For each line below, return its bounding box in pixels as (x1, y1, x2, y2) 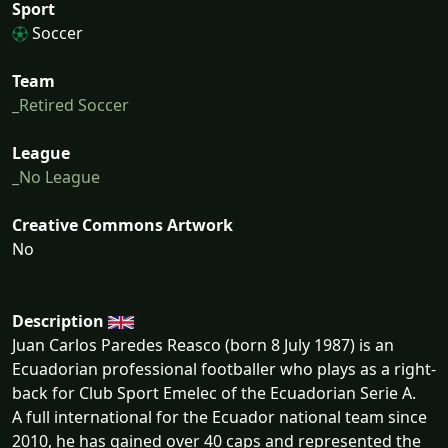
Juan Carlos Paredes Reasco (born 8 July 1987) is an (12, 333, 394, 356)
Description (12, 309, 104, 332)
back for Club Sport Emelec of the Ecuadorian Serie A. (12, 381, 416, 404)
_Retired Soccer (12, 93, 129, 116)
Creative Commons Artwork (12, 213, 233, 236)
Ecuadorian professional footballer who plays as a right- (12, 357, 436, 380)
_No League (12, 165, 100, 188)
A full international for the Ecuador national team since (12, 405, 427, 428)
